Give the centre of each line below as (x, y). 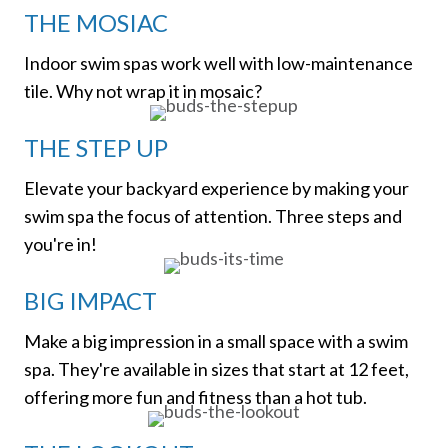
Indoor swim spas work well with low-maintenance (218, 62)
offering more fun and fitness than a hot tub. (195, 396)
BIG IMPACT (90, 300)
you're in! (60, 243)
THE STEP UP (96, 147)
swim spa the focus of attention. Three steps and (213, 215)
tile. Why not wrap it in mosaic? (143, 90)
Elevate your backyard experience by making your (216, 187)
